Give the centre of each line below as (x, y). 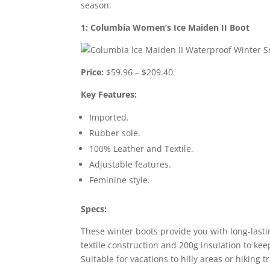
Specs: (94, 209)
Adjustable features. (130, 164)
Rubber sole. (115, 133)
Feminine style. (120, 180)
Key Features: (109, 94)
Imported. (109, 117)
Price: (93, 72)
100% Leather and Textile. (142, 148)
